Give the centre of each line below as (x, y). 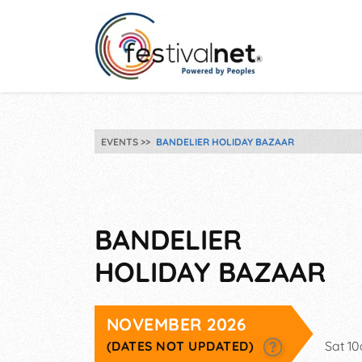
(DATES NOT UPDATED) (182, 346)
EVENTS (120, 141)
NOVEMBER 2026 (177, 324)
